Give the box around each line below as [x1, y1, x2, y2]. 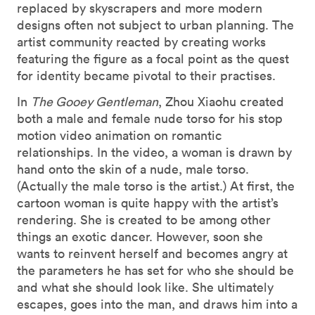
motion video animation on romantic [17, 127, 222, 144]
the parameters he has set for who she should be [17, 262, 294, 279]
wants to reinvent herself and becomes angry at [17, 245, 288, 262]
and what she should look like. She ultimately [17, 279, 274, 296]
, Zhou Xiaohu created [158, 94, 284, 110]
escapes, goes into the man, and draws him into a [17, 296, 297, 313]
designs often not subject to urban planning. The [17, 17, 294, 34]
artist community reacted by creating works [17, 34, 266, 51]
